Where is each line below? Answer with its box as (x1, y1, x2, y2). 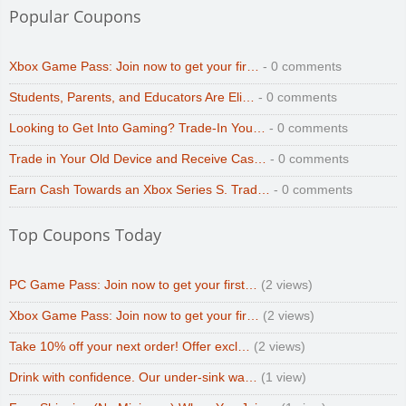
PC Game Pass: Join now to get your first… (9, 277, 257, 292)
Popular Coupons (9, 5, 141, 27)
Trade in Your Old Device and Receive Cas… (9, 151, 266, 166)
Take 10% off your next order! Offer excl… (9, 339, 250, 353)
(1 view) (257, 370, 306, 384)
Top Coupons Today (9, 223, 161, 246)
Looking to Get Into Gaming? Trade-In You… (9, 121, 266, 135)
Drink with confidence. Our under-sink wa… (9, 370, 257, 384)
